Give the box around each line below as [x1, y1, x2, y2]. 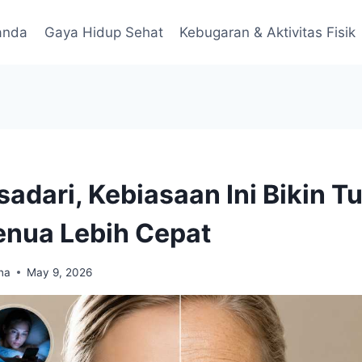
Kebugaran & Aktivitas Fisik [179, 23, 356, 40]
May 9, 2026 [27, 265, 93, 279]
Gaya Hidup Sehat [44, 23, 163, 40]
